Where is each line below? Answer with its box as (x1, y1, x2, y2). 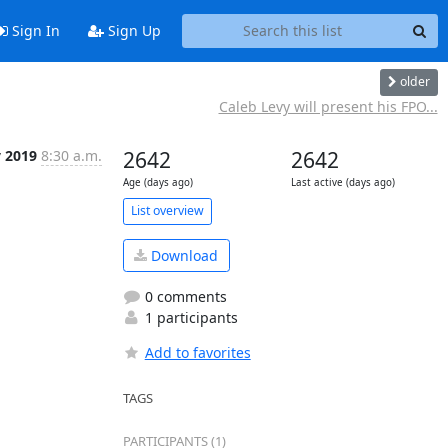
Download (147, 245, 218, 265)
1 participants (140, 308, 238, 327)
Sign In (7, 21, 60, 41)
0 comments (140, 287, 227, 306)
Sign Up (103, 21, 161, 41)
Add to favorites (144, 343, 251, 362)
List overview (130, 202, 204, 219)
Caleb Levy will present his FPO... (218, 96, 438, 116)
